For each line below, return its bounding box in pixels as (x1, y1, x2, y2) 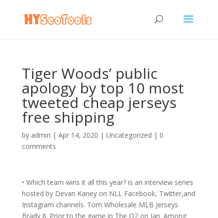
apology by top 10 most (21, 78, 184, 98)
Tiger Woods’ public (21, 63, 158, 83)
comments (21, 142, 56, 151)
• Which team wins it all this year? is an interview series (21, 178, 193, 187)
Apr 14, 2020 (58, 130, 98, 140)
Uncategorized (106, 130, 152, 140)
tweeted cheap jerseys (21, 92, 177, 112)
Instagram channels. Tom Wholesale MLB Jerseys (21, 200, 178, 209)
